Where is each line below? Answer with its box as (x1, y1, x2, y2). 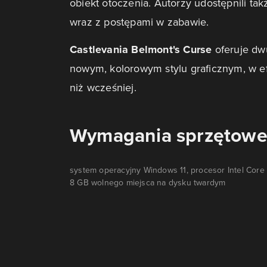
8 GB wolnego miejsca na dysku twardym (70, 176, 226, 188)
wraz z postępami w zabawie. (70, 14, 212, 29)
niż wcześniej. (70, 80, 139, 95)
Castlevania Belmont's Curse (70, 42, 215, 57)
